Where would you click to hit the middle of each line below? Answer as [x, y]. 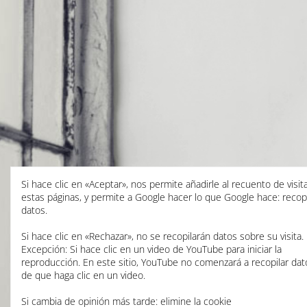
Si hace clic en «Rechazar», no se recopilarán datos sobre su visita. [162, 236]
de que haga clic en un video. [83, 275]
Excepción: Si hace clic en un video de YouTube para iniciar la [151, 249]
